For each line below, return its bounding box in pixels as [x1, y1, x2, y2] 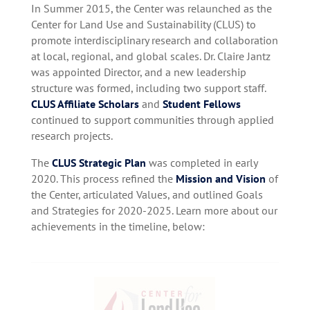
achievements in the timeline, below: [30, 219, 205, 233]
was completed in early [145, 156, 257, 170]
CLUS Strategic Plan [51, 156, 146, 170]
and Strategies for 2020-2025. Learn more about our [30, 203, 277, 217]
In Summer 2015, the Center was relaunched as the [30, 1, 272, 15]
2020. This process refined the [30, 172, 176, 185]
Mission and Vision [175, 172, 266, 185]
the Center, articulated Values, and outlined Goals [30, 188, 263, 201]
